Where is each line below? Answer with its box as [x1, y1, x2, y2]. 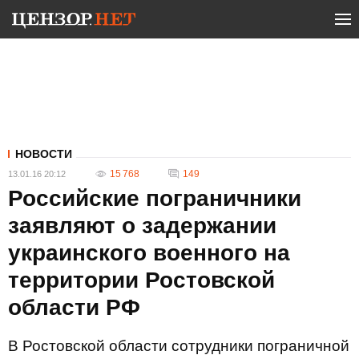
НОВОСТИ [15, 147, 72, 160]
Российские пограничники [8, 186, 301, 211]
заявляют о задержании [8, 213, 276, 238]
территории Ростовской [8, 268, 275, 292]
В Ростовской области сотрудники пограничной [8, 337, 349, 354]
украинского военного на [8, 240, 290, 265]
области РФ [8, 295, 140, 320]
